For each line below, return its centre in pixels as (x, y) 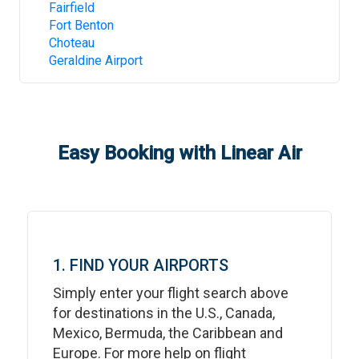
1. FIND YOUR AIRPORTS (141, 265)
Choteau (72, 43)
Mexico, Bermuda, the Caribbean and (168, 333)
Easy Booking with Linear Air (179, 153)
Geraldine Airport (96, 61)
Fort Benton (81, 25)
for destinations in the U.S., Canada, (164, 313)
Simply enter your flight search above (171, 293)
